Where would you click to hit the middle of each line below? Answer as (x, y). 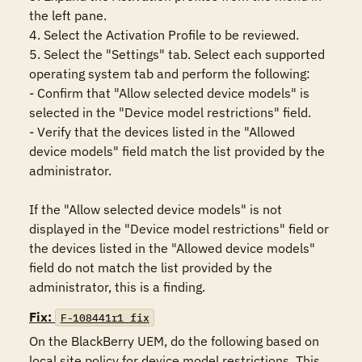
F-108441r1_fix (105, 318)
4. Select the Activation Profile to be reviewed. (164, 35)
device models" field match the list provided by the (177, 151)
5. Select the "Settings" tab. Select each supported (177, 54)
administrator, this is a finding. (117, 287)
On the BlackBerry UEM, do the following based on (174, 341)
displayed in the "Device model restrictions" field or (179, 229)
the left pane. (68, 15)
